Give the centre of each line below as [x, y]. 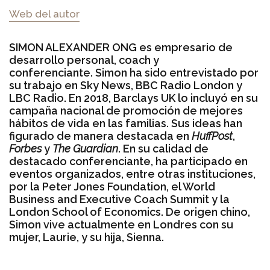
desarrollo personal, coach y [84, 60]
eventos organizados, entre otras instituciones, [132, 174]
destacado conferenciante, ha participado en [128, 161]
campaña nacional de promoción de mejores [126, 111]
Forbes [25, 149]
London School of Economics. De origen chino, [130, 212]
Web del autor [44, 14]
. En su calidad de [163, 149]
